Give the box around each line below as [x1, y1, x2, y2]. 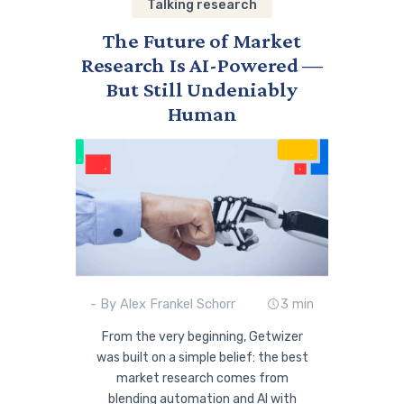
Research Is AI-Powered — [80, 53, 324, 78]
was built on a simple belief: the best [96, 350, 308, 366]
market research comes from [115, 371, 289, 387]
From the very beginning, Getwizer [101, 329, 303, 345]
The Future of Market [103, 29, 301, 53]
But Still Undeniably [106, 78, 298, 102]
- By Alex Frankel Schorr [90, 295, 236, 312]
